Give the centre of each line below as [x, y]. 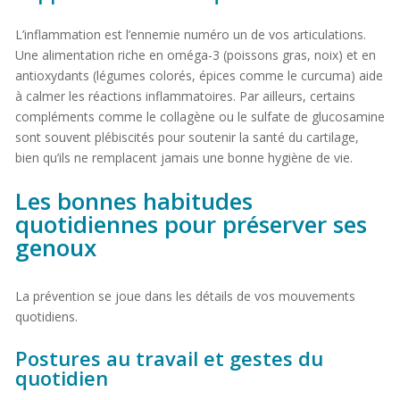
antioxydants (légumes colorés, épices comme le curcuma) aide [199, 75]
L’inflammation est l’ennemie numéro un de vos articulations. [190, 34]
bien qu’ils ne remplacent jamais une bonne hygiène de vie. [183, 157]
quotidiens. [46, 316]
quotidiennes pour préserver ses [191, 224]
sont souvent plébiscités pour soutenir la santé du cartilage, [187, 137]
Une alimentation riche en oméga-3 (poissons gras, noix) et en [195, 54]
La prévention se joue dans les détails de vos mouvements [185, 296]
